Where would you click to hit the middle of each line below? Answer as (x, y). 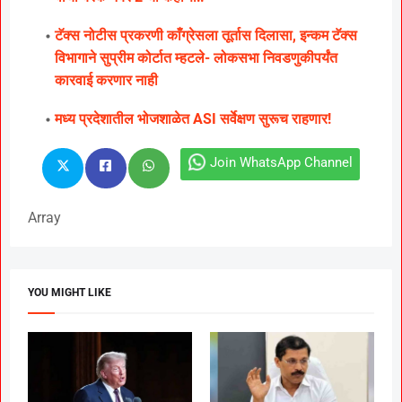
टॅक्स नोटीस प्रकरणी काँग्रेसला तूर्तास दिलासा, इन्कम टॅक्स (206, 36)
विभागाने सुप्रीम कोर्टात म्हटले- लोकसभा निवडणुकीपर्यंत (196, 58)
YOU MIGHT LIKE (70, 293)
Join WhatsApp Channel (281, 163)
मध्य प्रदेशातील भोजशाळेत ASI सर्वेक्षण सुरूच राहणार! (193, 119)
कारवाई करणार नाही (106, 81)
